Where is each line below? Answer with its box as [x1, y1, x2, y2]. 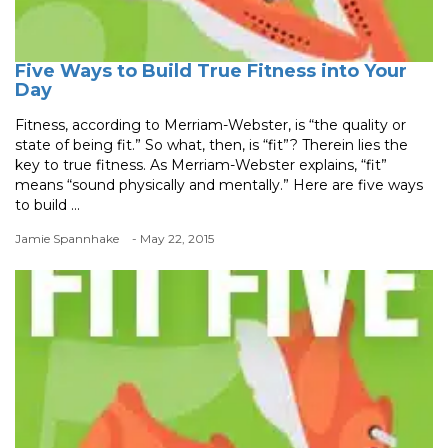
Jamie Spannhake [15, 231, 119, 247]
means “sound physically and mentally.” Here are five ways [15, 176, 423, 195]
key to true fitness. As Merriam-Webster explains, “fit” [15, 156, 387, 175]
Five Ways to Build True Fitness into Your [15, 60, 407, 83]
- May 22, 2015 [132, 231, 214, 247]
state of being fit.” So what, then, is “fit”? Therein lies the [15, 136, 408, 155]
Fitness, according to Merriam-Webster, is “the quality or [15, 116, 406, 135]
